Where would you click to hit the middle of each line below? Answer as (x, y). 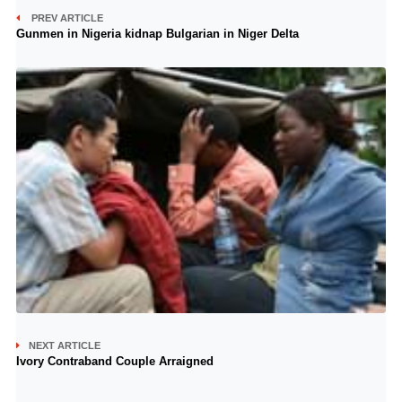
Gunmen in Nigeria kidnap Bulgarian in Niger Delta (157, 33)
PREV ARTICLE (66, 17)
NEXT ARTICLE (64, 346)
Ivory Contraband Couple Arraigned (114, 362)
